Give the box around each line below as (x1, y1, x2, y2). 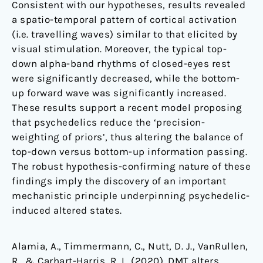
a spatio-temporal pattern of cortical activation (12, 14, 237, 26)
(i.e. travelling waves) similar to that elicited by (12, 28, 238, 41)
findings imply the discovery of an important (12, 175, 226, 187)
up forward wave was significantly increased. (12, 87, 226, 99)
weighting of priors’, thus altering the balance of (12, 131, 243, 143)
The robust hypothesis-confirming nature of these (12, 160, 251, 173)
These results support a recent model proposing (12, 102, 242, 114)
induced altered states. (12, 204, 122, 217)
